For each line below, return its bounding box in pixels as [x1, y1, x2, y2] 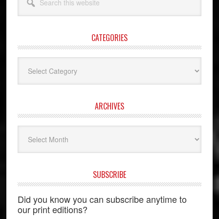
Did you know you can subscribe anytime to [17, 192, 187, 205]
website [17, 12, 42, 22]
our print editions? [17, 202, 88, 216]
